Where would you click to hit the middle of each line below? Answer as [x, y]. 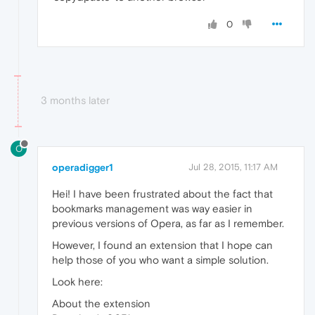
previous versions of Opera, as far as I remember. [168, 223]
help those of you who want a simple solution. [160, 259]
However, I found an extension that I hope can [162, 245]
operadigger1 [83, 167]
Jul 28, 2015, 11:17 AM [233, 167]
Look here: [77, 281]
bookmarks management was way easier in [152, 208]
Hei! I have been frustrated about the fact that [162, 193]
